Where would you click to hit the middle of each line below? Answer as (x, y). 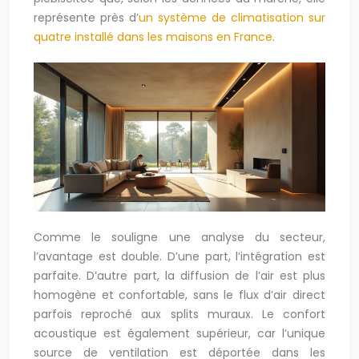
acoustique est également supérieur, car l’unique (179, 334)
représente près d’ (86, 17)
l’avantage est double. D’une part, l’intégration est (179, 257)
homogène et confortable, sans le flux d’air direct (179, 295)
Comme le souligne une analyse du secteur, (179, 238)
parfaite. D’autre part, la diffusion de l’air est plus (179, 276)
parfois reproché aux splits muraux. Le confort (179, 315)
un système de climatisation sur (232, 17)
